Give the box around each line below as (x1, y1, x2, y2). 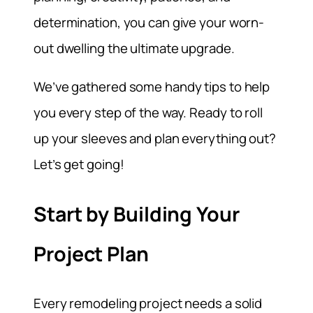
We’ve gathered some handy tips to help (34, 78, 270, 96)
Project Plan (34, 240, 149, 268)
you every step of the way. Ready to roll (34, 103, 263, 122)
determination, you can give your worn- (34, 13, 265, 31)
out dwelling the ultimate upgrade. (34, 38, 235, 57)
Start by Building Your (34, 201, 240, 228)
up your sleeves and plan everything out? (34, 129, 276, 148)
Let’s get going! (34, 155, 124, 174)
